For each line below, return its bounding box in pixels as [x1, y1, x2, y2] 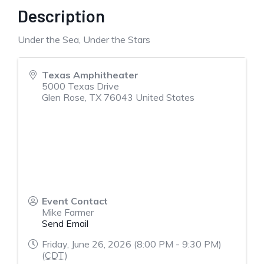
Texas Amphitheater [42, 69, 138, 81]
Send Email [42, 217, 88, 229]
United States [136, 91, 194, 103]
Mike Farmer [42, 206, 94, 218]
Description [18, 5, 105, 26]
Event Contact [42, 195, 108, 207]
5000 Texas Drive [42, 80, 119, 92]
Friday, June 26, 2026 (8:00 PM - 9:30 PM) [42, 238, 222, 250]
